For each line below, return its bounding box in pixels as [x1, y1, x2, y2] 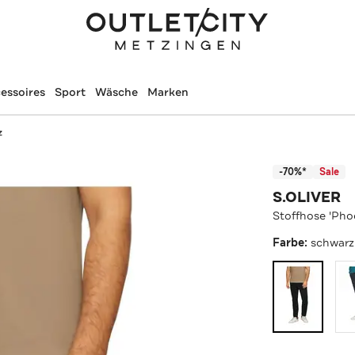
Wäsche [94, 85, 138, 99]
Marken [147, 85, 189, 99]
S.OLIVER [273, 187, 342, 207]
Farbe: [273, 235, 311, 250]
